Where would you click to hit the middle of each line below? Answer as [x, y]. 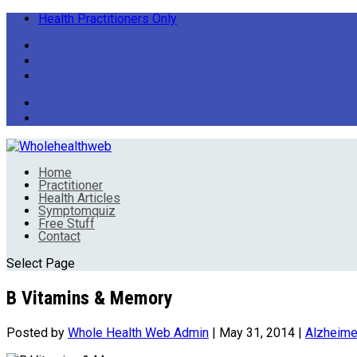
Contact [59, 236]
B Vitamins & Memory [90, 298]
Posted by [37, 332]
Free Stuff [67, 224]
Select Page [41, 263]
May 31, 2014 [257, 332]
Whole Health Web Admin [138, 332]
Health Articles [79, 198]
